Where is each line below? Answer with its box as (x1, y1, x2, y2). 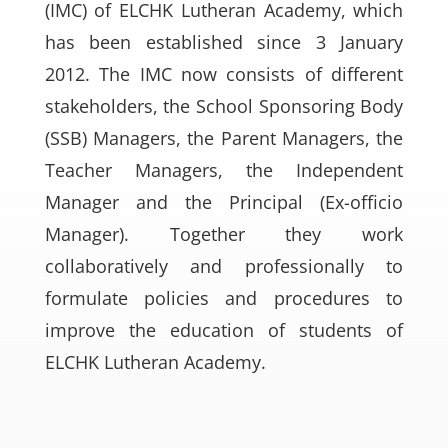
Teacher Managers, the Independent (44, 158, 404, 182)
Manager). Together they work (44, 222, 404, 246)
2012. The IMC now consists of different (44, 62, 404, 86)
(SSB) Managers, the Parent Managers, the (44, 126, 404, 150)
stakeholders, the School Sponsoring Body (44, 94, 404, 118)
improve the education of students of (44, 318, 404, 342)
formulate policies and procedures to (44, 286, 404, 310)
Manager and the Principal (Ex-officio (44, 190, 404, 214)
